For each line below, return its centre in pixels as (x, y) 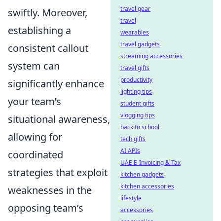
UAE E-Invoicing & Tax (150, 163)
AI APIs (130, 151)
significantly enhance (56, 84)
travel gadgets (140, 44)
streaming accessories (151, 56)
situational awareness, (59, 119)
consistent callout (48, 48)
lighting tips (136, 92)
